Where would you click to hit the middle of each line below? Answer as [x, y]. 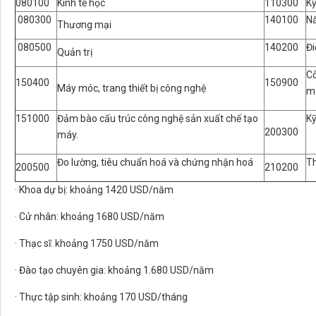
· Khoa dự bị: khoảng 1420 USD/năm [94, 190]
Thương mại [84, 25]
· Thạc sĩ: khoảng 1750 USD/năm [87, 243]
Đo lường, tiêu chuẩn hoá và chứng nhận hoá [155, 162]
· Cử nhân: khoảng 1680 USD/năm [90, 217]
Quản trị [75, 52]
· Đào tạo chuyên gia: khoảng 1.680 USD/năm [114, 270]
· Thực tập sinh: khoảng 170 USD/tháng [101, 297]
